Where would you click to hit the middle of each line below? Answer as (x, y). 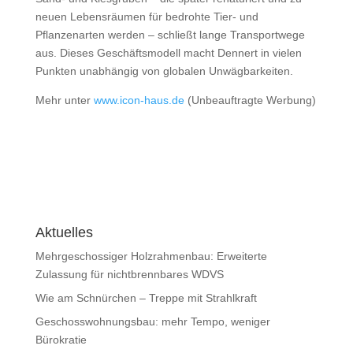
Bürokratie (61, 339)
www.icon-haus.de (139, 100)
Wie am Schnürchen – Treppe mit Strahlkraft (146, 297)
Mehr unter (64, 100)
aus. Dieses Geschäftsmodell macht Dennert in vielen (168, 52)
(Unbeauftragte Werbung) (250, 100)
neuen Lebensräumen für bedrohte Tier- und (147, 16)
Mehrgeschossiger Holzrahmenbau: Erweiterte (151, 256)
